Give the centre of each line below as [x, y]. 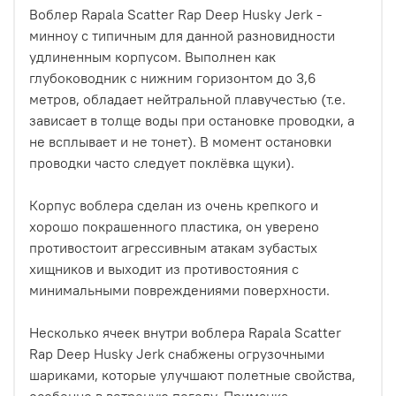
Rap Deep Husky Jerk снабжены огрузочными [177, 353]
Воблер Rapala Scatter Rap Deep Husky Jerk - [175, 14]
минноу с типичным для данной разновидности [182, 35]
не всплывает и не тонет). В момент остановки [180, 141]
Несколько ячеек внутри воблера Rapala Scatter [185, 332]
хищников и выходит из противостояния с [164, 268]
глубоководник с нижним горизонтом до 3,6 [173, 77]
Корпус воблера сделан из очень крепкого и [174, 205]
